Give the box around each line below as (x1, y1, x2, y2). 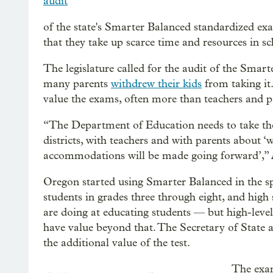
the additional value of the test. (43, 236, 190, 249)
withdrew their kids (111, 77, 202, 90)
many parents (43, 77, 111, 90)
